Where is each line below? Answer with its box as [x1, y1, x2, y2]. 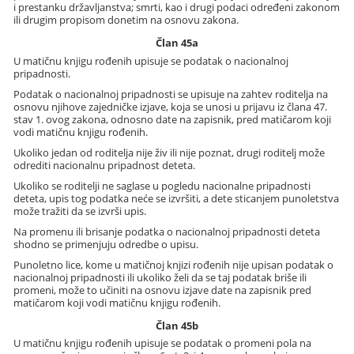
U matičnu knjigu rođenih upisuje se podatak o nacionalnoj [13, 53, 289, 68]
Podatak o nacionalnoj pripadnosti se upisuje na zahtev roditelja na [13, 86, 329, 101]
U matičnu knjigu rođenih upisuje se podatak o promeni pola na [13, 336, 312, 351]
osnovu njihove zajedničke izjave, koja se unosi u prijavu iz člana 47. [13, 99, 328, 114]
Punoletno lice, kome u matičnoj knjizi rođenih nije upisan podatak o [13, 257, 334, 272]
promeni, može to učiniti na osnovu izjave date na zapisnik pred [13, 282, 312, 297]
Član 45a [155, 36, 198, 51]
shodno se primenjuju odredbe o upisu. [13, 236, 199, 251]
